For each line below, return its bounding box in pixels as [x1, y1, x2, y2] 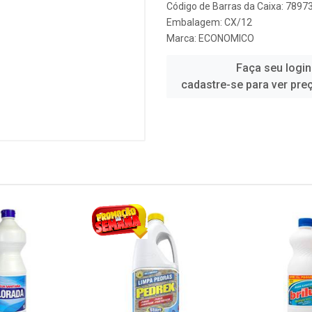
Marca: [166, 33, 198, 44]
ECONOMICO [198, 33, 254, 44]
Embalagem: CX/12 [166, 17, 252, 28]
